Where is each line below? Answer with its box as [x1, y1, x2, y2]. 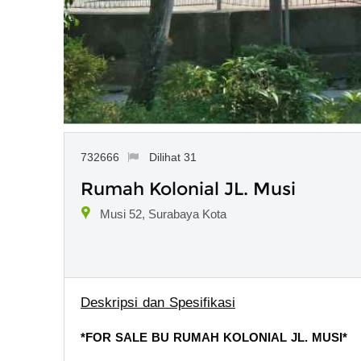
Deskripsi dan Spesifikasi [81, 294, 235, 310]
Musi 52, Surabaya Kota [100, 206, 226, 221]
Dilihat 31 [148, 150, 197, 164]
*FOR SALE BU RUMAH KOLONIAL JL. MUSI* [81, 330, 347, 344]
